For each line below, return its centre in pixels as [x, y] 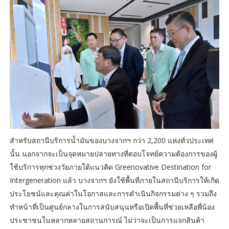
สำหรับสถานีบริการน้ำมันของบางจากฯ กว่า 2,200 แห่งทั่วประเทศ [111, 140]
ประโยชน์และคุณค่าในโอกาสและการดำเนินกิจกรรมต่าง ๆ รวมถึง [113, 193]
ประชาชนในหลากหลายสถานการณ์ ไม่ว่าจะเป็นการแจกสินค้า [107, 220]
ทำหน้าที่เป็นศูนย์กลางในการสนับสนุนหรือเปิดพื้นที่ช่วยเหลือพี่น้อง [112, 207]
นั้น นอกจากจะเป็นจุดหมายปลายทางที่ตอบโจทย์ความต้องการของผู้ [113, 153]
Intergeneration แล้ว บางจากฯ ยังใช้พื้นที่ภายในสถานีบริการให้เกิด [114, 180]
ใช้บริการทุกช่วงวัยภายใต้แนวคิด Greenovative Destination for [110, 167]
